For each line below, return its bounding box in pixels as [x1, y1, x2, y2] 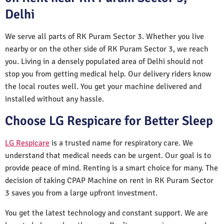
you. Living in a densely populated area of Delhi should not [5, 56, 203, 66]
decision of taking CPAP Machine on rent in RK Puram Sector [5, 175, 213, 185]
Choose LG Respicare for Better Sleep [5, 112, 213, 129]
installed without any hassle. [5, 93, 104, 104]
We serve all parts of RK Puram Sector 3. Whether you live [5, 31, 204, 41]
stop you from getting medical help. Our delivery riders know [5, 68, 211, 79]
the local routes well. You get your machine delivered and [5, 81, 201, 91]
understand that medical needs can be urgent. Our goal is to [5, 150, 211, 160]
